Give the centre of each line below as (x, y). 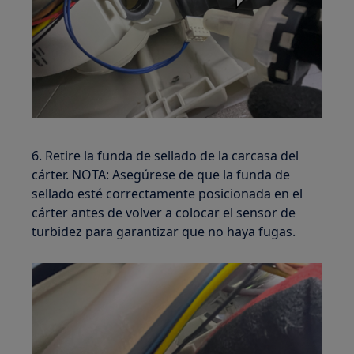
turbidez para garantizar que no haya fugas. (164, 232)
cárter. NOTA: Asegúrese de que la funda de (161, 175)
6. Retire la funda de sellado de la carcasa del (166, 156)
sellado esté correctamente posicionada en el (168, 194)
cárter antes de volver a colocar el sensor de (164, 213)
